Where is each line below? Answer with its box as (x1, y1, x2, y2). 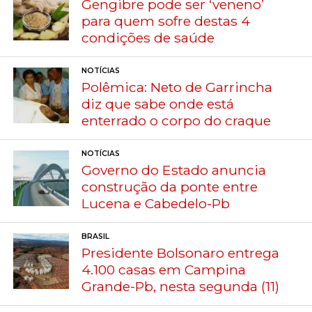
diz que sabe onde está (81, 95, 235, 112)
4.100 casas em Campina (81, 260, 247, 278)
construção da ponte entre (81, 178, 258, 195)
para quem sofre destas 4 (81, 12, 251, 29)
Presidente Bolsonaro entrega (81, 244, 280, 261)
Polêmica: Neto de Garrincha (81, 78, 273, 95)
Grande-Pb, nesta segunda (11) (81, 277, 280, 295)
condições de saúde (81, 29, 215, 46)
